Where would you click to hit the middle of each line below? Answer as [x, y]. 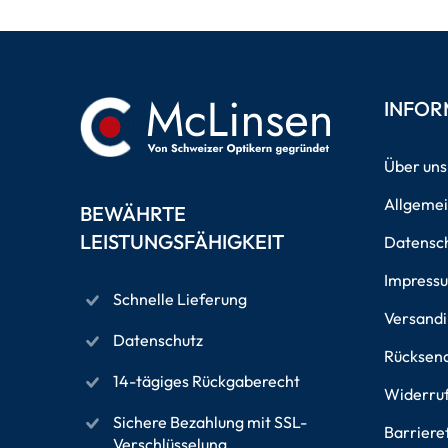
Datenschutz [158, 340]
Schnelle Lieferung [180, 299]
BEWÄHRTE [133, 213]
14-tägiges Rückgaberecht [206, 381]
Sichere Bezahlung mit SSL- [210, 422]
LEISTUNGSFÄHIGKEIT [182, 241]
